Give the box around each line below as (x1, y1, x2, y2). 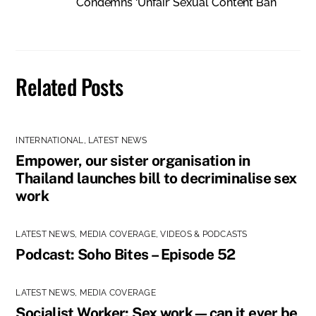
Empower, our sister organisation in (16, 151, 250, 169)
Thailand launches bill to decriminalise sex (16, 169, 297, 187)
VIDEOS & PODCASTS (160, 229, 248, 239)
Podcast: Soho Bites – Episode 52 (16, 245, 236, 263)
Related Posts (16, 71, 123, 103)
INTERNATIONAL (16, 135, 84, 145)
